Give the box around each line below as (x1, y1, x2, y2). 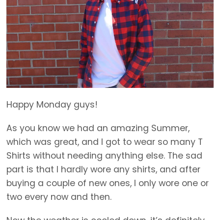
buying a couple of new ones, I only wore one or (6, 177, 209, 190)
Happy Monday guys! (6, 99, 98, 111)
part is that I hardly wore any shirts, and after (6, 164, 200, 176)
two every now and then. (6, 191, 111, 203)
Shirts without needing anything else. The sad (6, 150, 202, 162)
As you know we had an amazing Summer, (6, 122, 190, 135)
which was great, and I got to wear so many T (6, 136, 203, 148)
